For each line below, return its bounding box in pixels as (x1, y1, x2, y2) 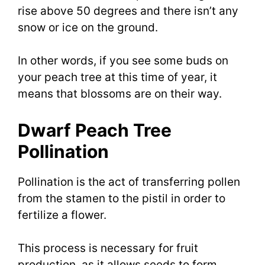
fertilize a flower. (18, 208, 106, 222)
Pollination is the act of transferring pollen (18, 174, 240, 189)
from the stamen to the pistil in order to (18, 191, 225, 205)
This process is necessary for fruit (18, 241, 198, 256)
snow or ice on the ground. (18, 20, 158, 34)
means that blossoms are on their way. (18, 87, 222, 101)
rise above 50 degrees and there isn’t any (18, 4, 238, 18)
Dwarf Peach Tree (18, 119, 172, 141)
